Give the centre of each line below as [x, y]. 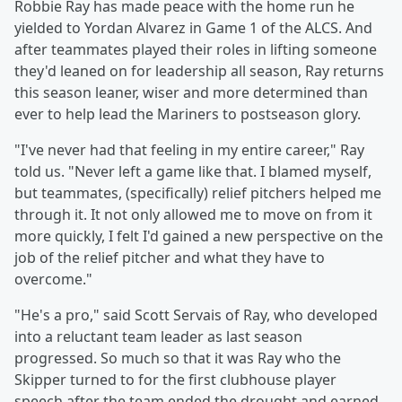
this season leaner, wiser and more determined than [191, 92]
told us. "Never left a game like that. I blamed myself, [193, 171]
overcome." [53, 279]
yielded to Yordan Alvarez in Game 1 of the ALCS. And [193, 28]
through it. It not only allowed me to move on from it [193, 214]
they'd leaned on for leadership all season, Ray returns [199, 71]
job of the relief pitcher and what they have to [170, 258]
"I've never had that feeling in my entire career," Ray [189, 150]
